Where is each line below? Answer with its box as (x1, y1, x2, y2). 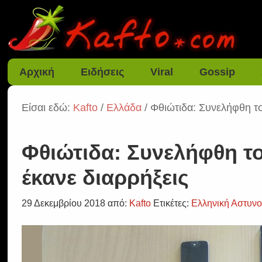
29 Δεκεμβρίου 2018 (22, 198, 106, 208)
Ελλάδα (106, 102, 142, 113)
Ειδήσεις (81, 66, 125, 78)
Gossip (199, 66, 236, 78)
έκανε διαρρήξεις (22, 166, 189, 189)
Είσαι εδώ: (22, 102, 74, 113)
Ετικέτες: (153, 198, 192, 208)
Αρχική (19, 66, 55, 78)
